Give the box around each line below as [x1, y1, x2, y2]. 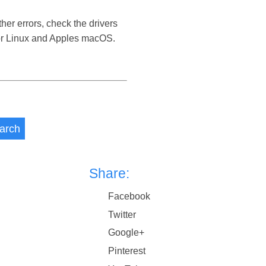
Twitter [108, 209, 137, 220]
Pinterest [108, 245, 146, 256]
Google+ [108, 227, 145, 238]
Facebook [108, 191, 151, 202]
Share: [89, 166, 130, 182]
